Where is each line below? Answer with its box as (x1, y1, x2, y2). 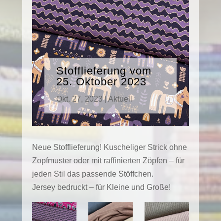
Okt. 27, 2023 (56, 94, 103, 103)
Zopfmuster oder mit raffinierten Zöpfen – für (32, 156, 184, 165)
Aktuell (108, 94, 133, 103)
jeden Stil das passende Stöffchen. (32, 169, 153, 178)
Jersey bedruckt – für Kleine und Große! (32, 183, 171, 191)
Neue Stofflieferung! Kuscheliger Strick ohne (32, 143, 187, 151)
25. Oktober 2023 (56, 75, 147, 88)
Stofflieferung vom (56, 64, 152, 77)
